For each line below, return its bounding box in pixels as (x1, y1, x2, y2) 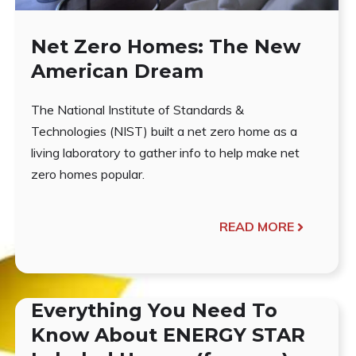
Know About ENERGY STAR (31, 323, 306, 347)
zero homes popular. (31, 166, 145, 183)
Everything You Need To (31, 299, 278, 323)
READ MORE (219, 219, 294, 235)
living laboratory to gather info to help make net (31, 145, 300, 161)
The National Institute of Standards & (31, 102, 245, 118)
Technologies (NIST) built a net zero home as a (31, 123, 298, 140)
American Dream (31, 60, 204, 83)
